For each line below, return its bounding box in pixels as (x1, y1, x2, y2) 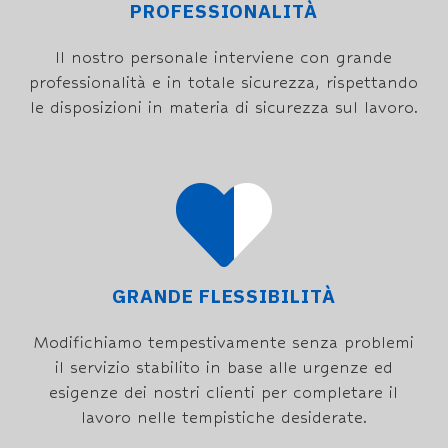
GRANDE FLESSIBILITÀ (111, 282, 337, 311)
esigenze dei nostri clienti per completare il (49, 383, 399, 402)
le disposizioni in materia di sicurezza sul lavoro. (29, 98, 418, 117)
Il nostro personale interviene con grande (55, 48, 393, 67)
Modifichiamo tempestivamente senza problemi (33, 333, 415, 352)
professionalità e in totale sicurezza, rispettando (29, 73, 419, 92)
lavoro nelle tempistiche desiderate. (80, 408, 367, 427)
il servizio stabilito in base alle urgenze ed (54, 358, 393, 377)
